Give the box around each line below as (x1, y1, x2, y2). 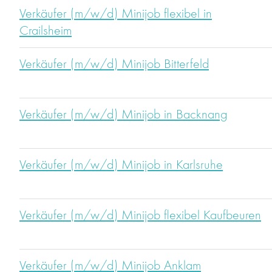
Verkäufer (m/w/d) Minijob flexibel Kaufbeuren (19, 209, 261, 223)
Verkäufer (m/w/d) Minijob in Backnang (19, 108, 227, 122)
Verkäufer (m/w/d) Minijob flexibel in (19, 7, 212, 21)
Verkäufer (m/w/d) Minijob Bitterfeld (19, 58, 209, 72)
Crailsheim (19, 24, 72, 38)
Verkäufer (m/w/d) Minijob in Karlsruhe (19, 158, 223, 172)
